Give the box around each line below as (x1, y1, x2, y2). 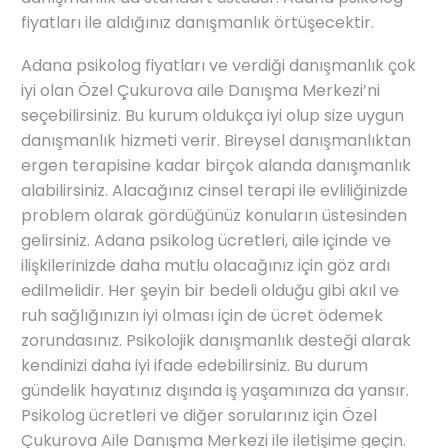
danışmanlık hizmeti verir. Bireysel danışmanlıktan (21, 128, 411, 152)
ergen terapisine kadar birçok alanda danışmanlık (21, 153, 411, 177)
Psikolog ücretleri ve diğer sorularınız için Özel (21, 403, 377, 427)
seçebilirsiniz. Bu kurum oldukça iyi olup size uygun (21, 103, 404, 127)
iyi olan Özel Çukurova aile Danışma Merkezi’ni (21, 78, 380, 102)
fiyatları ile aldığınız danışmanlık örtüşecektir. (21, 11, 374, 34)
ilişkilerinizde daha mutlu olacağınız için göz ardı (21, 253, 390, 277)
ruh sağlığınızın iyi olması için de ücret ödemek (21, 303, 383, 327)
